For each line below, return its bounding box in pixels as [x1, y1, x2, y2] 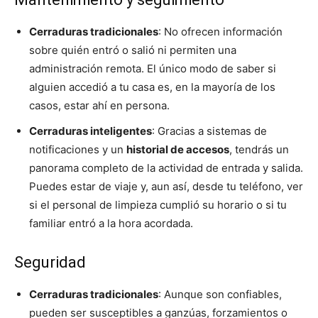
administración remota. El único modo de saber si [29, 62, 276, 76]
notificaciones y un [29, 143, 126, 157]
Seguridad [14, 253, 86, 272]
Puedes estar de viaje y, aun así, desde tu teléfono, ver [29, 180, 303, 194]
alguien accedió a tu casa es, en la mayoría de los [29, 80, 275, 94]
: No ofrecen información [158, 25, 283, 39]
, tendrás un [229, 143, 289, 157]
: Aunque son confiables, [158, 287, 282, 302]
